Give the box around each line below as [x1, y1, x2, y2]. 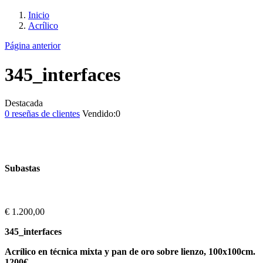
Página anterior [5, 41, 60, 51]
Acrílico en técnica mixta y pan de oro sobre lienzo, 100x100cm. [5, 246, 255, 257]
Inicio [28, 10, 49, 21]
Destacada [5, 98, 43, 108]
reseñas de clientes [9, 109, 80, 119]
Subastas [5, 163, 40, 174]
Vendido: [82, 109, 116, 119]
